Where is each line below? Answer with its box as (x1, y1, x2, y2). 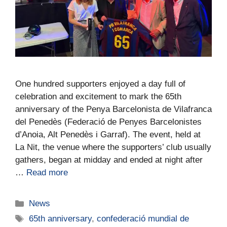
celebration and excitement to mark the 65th (15, 92, 181, 102)
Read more (26, 168, 68, 178)
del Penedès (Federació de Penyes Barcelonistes (15, 117, 202, 127)
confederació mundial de (97, 214, 190, 224)
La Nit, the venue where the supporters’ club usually (15, 142, 211, 153)
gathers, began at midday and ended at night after (15, 155, 203, 165)
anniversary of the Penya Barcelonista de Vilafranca (15, 104, 212, 115)
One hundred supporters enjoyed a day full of (15, 79, 185, 89)
